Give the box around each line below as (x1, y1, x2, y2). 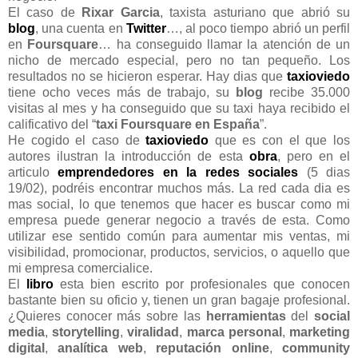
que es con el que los (209, 133, 351, 147)
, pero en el (276, 149, 351, 163)
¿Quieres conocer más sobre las (8, 308, 206, 323)
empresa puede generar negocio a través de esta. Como (8, 213, 350, 227)
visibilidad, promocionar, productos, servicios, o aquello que (8, 245, 350, 259)
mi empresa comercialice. (8, 261, 153, 275)
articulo (8, 165, 58, 179)
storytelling (52, 324, 121, 339)
